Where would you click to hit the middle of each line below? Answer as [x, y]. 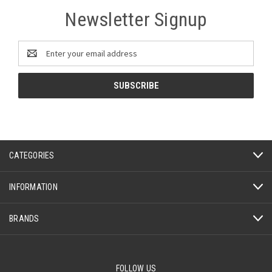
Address [34, 59]
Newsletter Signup [136, 19]
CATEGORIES [32, 155]
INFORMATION [33, 187]
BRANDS [24, 218]
